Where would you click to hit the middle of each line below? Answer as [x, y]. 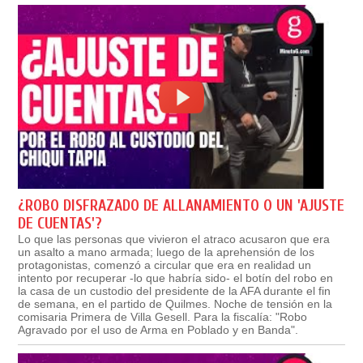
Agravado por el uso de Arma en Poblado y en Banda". [158, 330]
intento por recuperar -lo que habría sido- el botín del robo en [176, 278]
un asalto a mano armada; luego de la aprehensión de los [167, 252]
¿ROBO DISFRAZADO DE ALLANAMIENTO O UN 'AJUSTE [181, 206]
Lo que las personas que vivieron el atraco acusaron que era [174, 239]
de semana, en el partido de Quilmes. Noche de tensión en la [175, 304]
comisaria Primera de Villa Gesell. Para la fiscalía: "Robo [163, 317]
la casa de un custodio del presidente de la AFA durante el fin [175, 291]
